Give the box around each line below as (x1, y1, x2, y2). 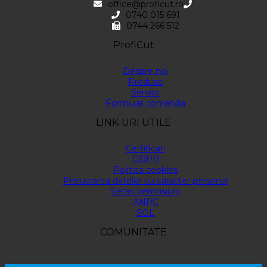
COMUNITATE (100, 226, 167, 238)
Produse (128, 76, 163, 87)
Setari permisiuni (111, 185, 180, 197)
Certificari (126, 142, 165, 154)
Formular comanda (105, 97, 185, 108)
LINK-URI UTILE (96, 116, 171, 128)
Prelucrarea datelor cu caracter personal (63, 175, 228, 186)
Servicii (131, 86, 160, 98)
